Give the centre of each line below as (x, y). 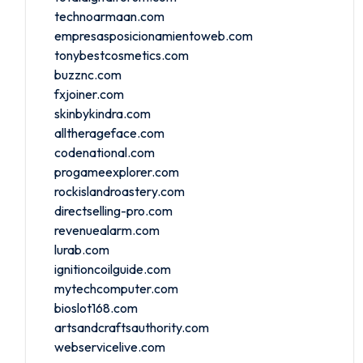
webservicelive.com (110, 346)
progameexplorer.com (117, 171)
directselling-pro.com (113, 210)
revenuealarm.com (107, 230)
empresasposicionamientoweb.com (154, 35)
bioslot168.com (96, 307)
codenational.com (105, 152)
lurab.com (82, 249)
